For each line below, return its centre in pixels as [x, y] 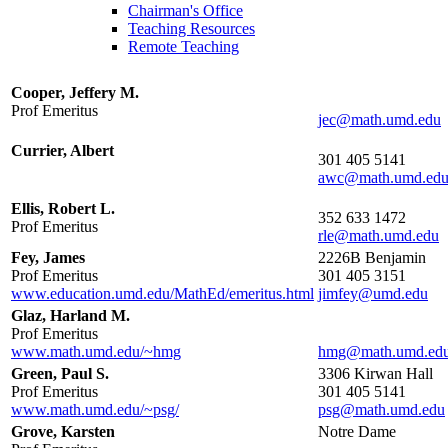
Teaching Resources [191, 29]
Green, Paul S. [60, 374]
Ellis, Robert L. [63, 209]
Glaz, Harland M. [70, 316]
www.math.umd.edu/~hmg [96, 352]
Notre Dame [357, 432]
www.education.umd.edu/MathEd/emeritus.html [162, 294]
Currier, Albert [62, 151]
